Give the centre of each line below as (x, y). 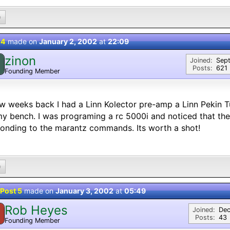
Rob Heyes (36, 210)
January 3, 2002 (84, 191)
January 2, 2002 (68, 41)
